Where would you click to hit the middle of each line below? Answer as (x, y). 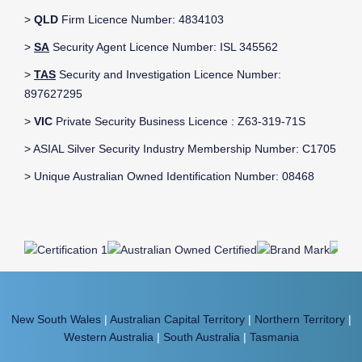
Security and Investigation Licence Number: (168, 75)
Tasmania (274, 337)
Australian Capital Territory (177, 319)
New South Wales (56, 319)
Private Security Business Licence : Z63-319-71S (179, 122)
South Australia (201, 337)
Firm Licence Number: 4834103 (141, 20)
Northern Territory (299, 319)
